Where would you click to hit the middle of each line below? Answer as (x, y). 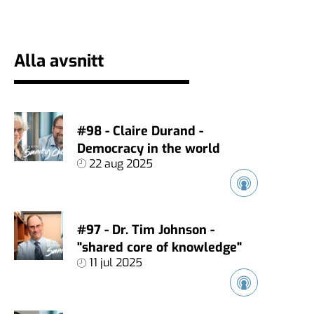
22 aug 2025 (121, 163)
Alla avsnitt (59, 61)
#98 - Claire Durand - (140, 131)
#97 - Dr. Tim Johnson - (146, 230)
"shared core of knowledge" (159, 248)
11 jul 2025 (116, 262)
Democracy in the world (149, 148)
